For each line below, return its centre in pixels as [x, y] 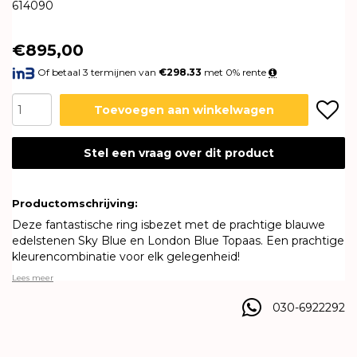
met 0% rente [235, 72]
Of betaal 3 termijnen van [97, 72]
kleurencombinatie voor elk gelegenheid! [126, 257]
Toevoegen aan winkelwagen [184, 110]
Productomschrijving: [75, 204]
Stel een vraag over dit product [178, 153]
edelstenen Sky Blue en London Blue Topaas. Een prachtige [178, 241]
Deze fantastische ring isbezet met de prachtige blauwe [169, 225]
